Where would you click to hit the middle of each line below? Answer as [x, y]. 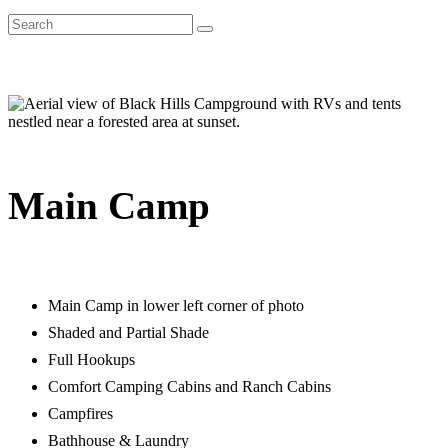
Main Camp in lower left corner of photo [176, 305]
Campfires [80, 413]
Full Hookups [91, 359]
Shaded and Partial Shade [128, 332]
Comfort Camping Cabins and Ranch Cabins [189, 386]
